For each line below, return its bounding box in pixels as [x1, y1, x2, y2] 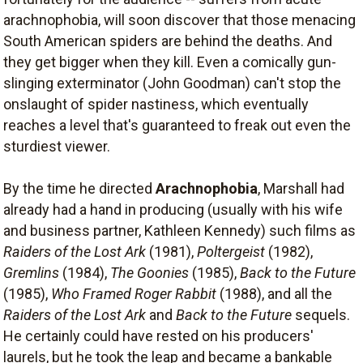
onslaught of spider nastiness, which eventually [3, 96, 309, 113]
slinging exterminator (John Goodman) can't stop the [3, 75, 341, 92]
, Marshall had [258, 180, 344, 197]
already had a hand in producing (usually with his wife [3, 201, 343, 218]
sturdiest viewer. [3, 138, 110, 155]
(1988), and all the [216, 285, 332, 302]
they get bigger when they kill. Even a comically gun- [3, 53, 336, 70]
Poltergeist [197, 243, 265, 260]
